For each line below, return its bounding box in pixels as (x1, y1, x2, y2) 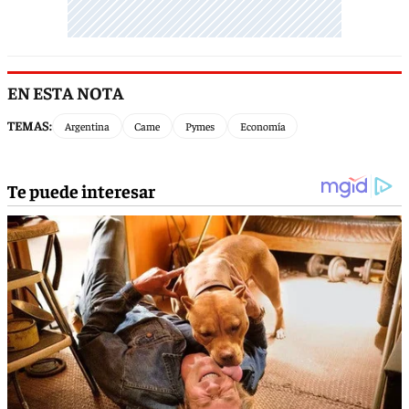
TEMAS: (7, 117, 52, 134)
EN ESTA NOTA (7, 80, 124, 103)
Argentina (64, 118, 110, 133)
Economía (239, 118, 286, 133)
